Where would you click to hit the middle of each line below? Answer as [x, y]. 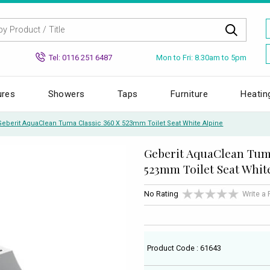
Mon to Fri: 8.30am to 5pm [201, 57]
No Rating [161, 194]
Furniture [190, 94]
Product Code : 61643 [184, 248]
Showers [66, 94]
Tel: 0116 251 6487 [80, 57]
